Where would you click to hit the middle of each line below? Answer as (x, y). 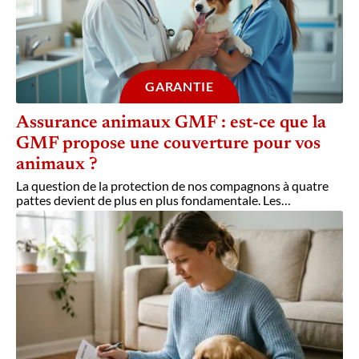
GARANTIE (179, 86)
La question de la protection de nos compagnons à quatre (172, 185)
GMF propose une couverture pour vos (168, 144)
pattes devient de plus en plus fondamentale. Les (149, 200)
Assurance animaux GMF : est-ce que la (171, 123)
